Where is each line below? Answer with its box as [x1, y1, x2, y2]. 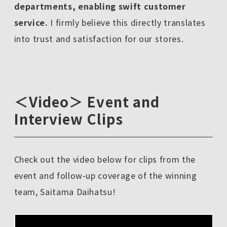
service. [14, 16, 48, 28]
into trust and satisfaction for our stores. [14, 32, 184, 45]
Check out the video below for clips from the [14, 153, 196, 166]
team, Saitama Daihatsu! [14, 185, 116, 198]
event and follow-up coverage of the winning [14, 169, 197, 182]
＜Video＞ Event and [14, 91, 160, 112]
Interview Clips [14, 108, 124, 129]
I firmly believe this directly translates [48, 16, 206, 28]
